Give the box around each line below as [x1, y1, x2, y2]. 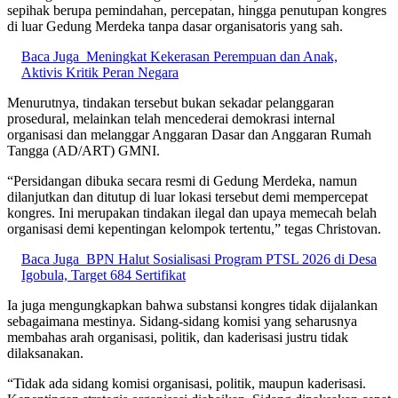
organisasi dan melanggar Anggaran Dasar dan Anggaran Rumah [7, 127, 371, 143]
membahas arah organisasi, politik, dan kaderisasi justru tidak [7, 330, 348, 346]
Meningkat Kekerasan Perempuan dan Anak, [86, 49, 338, 65]
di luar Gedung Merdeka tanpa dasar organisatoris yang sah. [7, 19, 343, 35]
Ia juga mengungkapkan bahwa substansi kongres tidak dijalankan [7, 298, 378, 314]
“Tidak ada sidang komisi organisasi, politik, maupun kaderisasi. [7, 376, 366, 392]
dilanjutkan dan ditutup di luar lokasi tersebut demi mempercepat [7, 189, 368, 205]
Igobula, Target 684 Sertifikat [21, 267, 186, 283]
